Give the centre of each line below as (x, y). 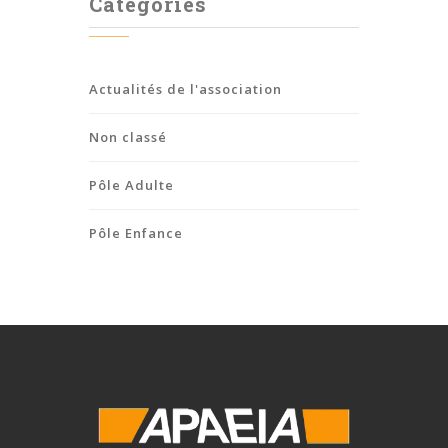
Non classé (128, 136)
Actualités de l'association (185, 88)
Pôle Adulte (131, 184)
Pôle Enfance (136, 232)
